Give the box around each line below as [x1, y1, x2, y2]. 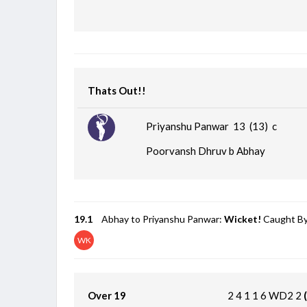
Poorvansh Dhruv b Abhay [146, 144, 266, 157]
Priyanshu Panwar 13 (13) [146, 119, 273, 132]
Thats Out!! [88, 84, 147, 97]
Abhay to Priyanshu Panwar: [101, 212, 225, 225]
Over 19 [88, 288, 127, 302]
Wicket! [224, 212, 262, 225]
